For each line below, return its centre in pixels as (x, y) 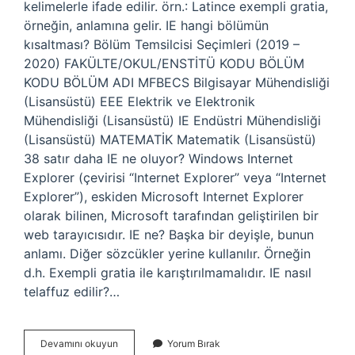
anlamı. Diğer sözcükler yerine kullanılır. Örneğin (167, 254)
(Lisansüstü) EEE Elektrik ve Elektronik (139, 101)
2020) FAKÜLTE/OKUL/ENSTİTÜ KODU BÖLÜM (164, 63)
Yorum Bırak (194, 344)
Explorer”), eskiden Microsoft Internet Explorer (164, 197)
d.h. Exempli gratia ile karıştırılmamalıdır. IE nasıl (168, 273)
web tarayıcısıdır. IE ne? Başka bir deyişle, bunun (169, 235)
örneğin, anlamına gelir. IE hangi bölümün (146, 25)
